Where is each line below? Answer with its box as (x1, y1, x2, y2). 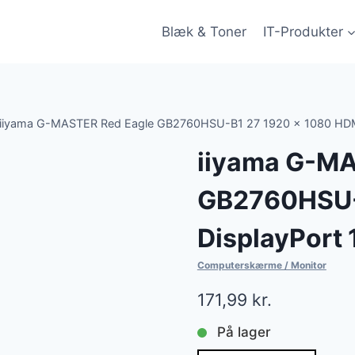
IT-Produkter (262, 23, 343, 40)
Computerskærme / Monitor (197, 259, 326, 272)
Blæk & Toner (162, 23, 247, 40)
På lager (216, 324, 271, 341)
